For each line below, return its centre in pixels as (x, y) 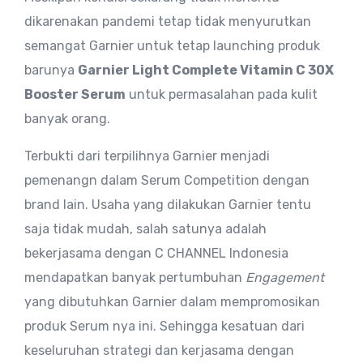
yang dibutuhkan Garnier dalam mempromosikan (172, 301)
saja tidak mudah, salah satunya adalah (145, 228)
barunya (51, 70)
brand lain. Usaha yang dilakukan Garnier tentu (168, 204)
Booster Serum (75, 94)
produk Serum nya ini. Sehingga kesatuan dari (164, 326)
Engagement (285, 277)
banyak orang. (67, 118)
